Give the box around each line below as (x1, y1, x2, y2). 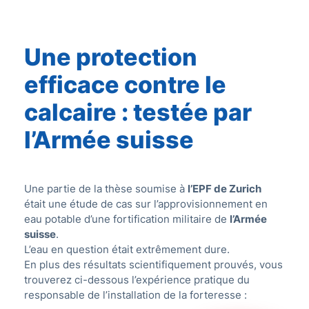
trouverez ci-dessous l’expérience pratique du (24, 273, 250, 287)
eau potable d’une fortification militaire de (24, 212, 230, 226)
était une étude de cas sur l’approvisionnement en (24, 197, 268, 211)
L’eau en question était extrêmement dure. (24, 243, 230, 257)
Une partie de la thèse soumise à (24, 182, 188, 196)
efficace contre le (24, 70, 226, 99)
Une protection (24, 43, 197, 72)
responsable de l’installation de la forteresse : (24, 288, 247, 302)
